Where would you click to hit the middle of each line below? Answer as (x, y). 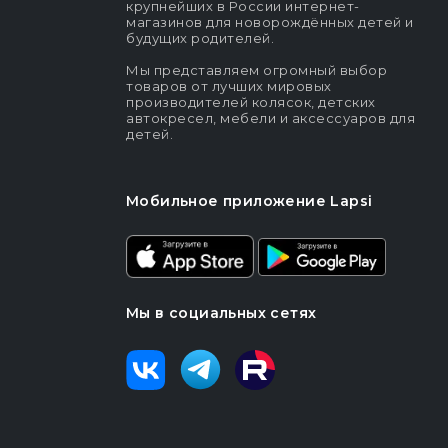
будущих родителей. (200, 38)
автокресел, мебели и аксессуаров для (270, 118)
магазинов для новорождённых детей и (270, 22)
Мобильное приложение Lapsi (249, 201)
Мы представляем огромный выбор (256, 70)
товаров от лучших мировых (229, 86)
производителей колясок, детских (251, 102)
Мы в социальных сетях (221, 313)
